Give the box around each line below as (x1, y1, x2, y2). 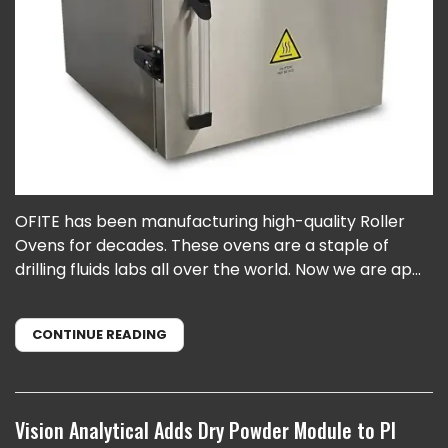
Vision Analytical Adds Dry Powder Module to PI (15, 414, 396, 445)
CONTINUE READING (32, 324, 167, 344)
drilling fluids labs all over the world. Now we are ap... (15, 257, 421, 281)
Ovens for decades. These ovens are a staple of (15, 233, 389, 257)
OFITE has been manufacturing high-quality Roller (15, 209, 405, 233)
